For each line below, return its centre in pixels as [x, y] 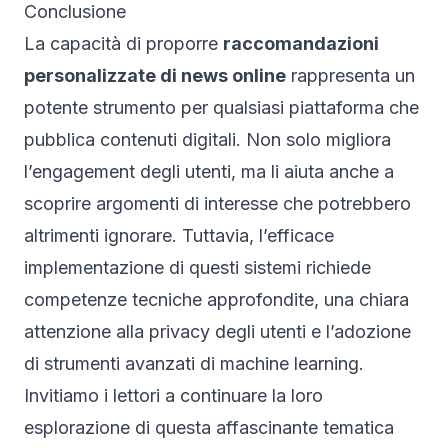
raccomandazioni [301, 43]
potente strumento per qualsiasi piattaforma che [221, 107]
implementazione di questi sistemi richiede [197, 267]
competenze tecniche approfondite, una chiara [216, 299]
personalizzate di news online [155, 75]
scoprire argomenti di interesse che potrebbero [217, 203]
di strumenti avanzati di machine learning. [194, 363]
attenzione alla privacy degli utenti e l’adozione [217, 331]
